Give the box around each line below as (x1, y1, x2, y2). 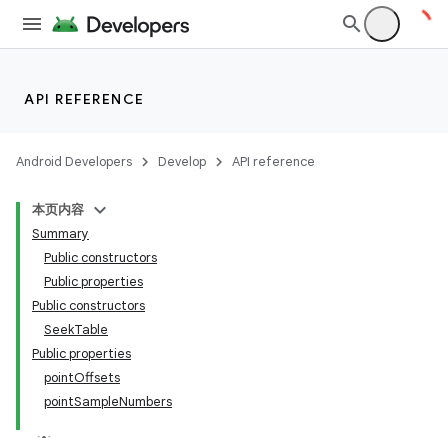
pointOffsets (44, 369, 120, 386)
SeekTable (44, 321, 108, 338)
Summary (32, 225, 89, 242)
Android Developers (16, 153, 132, 170)
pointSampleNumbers (44, 393, 172, 410)
